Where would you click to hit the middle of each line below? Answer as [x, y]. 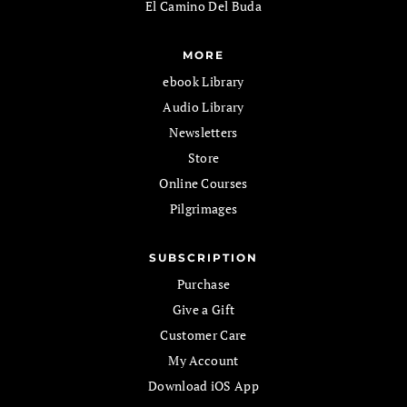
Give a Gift [203, 310]
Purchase [203, 284]
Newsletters [203, 133]
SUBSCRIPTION [203, 258]
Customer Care [203, 335]
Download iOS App [203, 386]
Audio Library [203, 107]
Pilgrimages [203, 209]
